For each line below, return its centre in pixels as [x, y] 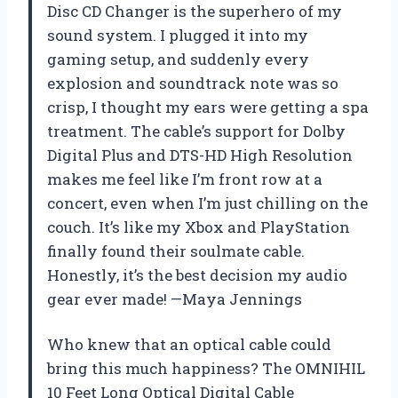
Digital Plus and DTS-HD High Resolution [200, 155]
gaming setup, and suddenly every [178, 59]
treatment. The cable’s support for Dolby [196, 131]
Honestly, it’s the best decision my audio [197, 275]
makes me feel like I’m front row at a [185, 179]
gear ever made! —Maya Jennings [175, 298]
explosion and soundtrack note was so [193, 83]
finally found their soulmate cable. [176, 251]
